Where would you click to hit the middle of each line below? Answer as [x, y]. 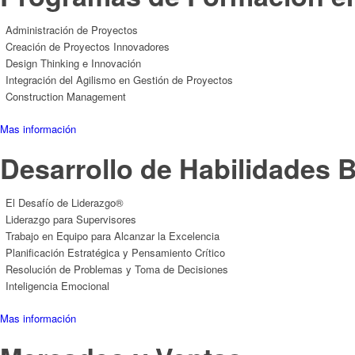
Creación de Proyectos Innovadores [88, 46]
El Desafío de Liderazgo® [65, 202]
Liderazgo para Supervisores [71, 219]
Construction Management [66, 96]
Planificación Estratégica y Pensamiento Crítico [115, 252]
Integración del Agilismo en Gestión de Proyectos [119, 79]
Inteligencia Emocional [57, 285]
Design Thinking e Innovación [73, 63]
